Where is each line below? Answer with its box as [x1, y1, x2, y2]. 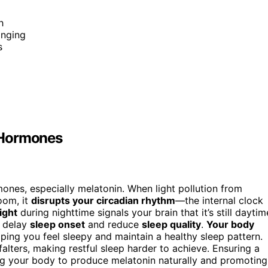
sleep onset [30, 218, 85, 231]
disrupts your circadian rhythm [31, 194, 175, 207]
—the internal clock [175, 194, 263, 207]
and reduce [85, 218, 142, 231]
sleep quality [142, 218, 201, 231]
